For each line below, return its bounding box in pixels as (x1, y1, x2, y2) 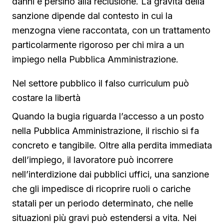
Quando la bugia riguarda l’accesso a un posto (12, 110, 204, 121)
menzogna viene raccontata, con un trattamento (12, 24, 210, 35)
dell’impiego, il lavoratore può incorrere (12, 154, 173, 165)
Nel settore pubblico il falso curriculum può (12, 78, 189, 89)
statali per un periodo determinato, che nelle (12, 197, 193, 208)
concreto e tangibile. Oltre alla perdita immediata (12, 139, 212, 150)
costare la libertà (12, 92, 80, 103)
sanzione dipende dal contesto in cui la (12, 10, 172, 21)
